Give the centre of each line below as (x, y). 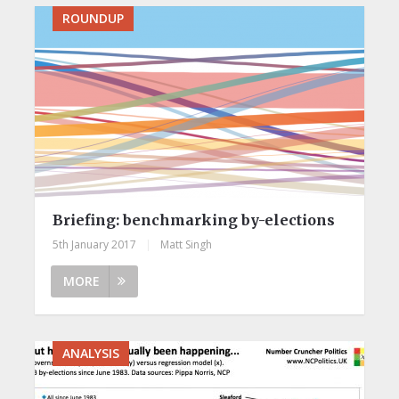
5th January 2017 (94, 244)
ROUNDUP (93, 18)
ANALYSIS (90, 353)
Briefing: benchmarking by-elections (193, 220)
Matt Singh (186, 244)
